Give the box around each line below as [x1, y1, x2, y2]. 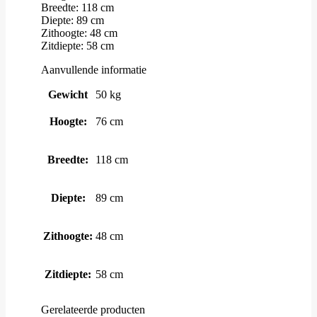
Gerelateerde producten [41, 303, 145, 316]
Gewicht [48, 88, 88, 100]
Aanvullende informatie [41, 64, 146, 76]
